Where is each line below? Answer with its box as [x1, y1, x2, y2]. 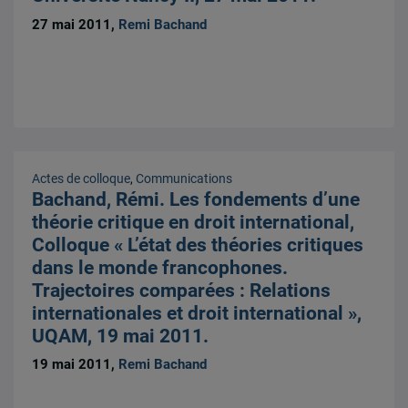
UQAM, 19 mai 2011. [32, 325, 209, 348]
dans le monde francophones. [32, 257, 289, 280]
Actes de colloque [32, 171, 131, 187]
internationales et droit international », [32, 302, 362, 325]
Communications [136, 171, 233, 187]
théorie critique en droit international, [32, 211, 355, 234]
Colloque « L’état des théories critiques [32, 234, 364, 257]
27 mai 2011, [32, 15, 119, 33]
